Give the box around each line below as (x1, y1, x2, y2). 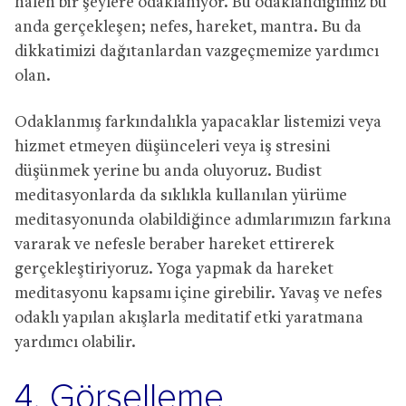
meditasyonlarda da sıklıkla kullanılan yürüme (14, 187, 347, 205)
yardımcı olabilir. (14, 333, 136, 352)
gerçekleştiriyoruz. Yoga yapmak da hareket (14, 260, 333, 278)
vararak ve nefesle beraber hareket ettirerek (14, 236, 334, 254)
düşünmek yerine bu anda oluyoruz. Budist (14, 162, 322, 180)
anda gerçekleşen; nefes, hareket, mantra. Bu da (14, 18, 362, 36)
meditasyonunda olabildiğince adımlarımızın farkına (14, 211, 391, 229)
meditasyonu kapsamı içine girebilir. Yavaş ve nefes (14, 285, 382, 303)
